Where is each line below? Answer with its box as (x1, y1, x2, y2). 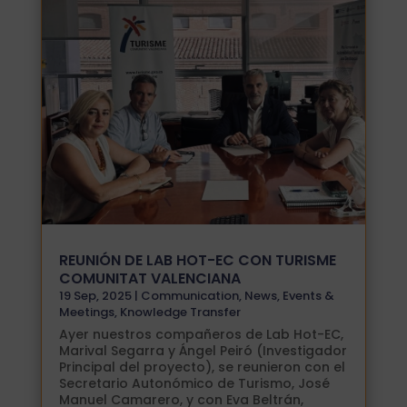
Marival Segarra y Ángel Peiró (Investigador (58, 342, 347, 361)
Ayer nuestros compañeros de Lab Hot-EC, (58, 325, 343, 344)
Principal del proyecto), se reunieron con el (58, 358, 345, 377)
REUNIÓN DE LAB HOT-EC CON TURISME (58, 250, 336, 272)
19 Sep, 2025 (58, 287, 132, 305)
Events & (282, 287, 334, 305)
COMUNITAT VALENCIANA (58, 268, 241, 290)
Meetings (58, 303, 114, 322)
